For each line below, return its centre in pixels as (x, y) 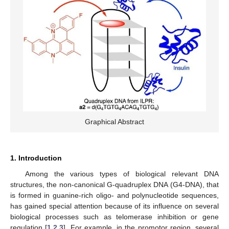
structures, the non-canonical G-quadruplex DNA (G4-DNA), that (114, 184)
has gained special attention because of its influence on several (114, 206)
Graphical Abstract (114, 121)
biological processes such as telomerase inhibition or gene (114, 216)
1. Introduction (36, 158)
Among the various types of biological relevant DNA (122, 174)
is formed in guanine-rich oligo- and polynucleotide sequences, (114, 195)
